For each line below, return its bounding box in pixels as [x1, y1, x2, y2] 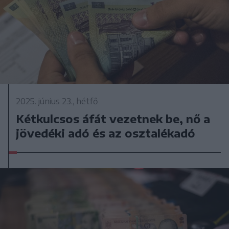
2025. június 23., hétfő [16, 96, 99, 107]
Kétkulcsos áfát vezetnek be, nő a [16, 111, 211, 126]
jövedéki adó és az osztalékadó [16, 126, 196, 141]
